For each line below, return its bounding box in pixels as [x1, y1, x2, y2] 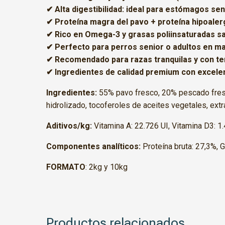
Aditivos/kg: [46, 121, 92, 131]
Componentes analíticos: [46, 142, 141, 152]
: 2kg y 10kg [85, 162, 128, 172]
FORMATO [46, 162, 85, 172]
